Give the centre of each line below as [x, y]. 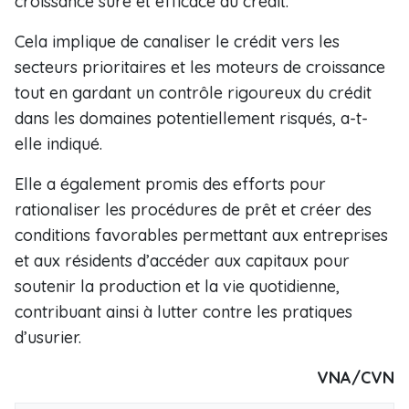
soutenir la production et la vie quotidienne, [177, 286]
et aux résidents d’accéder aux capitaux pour [182, 261]
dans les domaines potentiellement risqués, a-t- [191, 118]
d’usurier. [50, 337]
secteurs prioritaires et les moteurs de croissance [200, 67]
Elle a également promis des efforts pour [170, 184]
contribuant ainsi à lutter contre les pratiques [184, 312]
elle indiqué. [58, 144]
